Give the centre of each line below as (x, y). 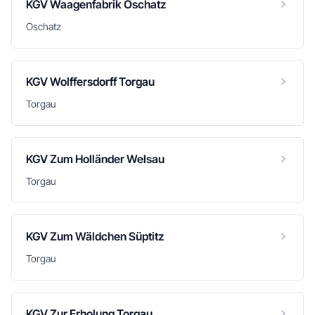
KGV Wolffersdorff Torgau (90, 82)
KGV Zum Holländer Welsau (95, 159)
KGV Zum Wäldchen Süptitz (95, 236)
